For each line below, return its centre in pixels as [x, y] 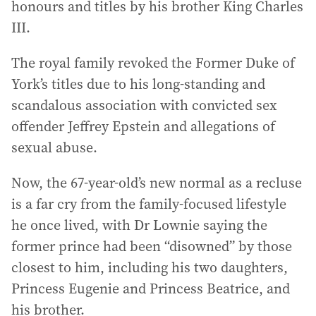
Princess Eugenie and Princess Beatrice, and [151, 288]
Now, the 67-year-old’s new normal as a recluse [157, 183]
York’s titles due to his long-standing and [138, 84]
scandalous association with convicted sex [144, 105]
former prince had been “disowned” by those [152, 246]
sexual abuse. [54, 147]
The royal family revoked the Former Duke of [153, 63]
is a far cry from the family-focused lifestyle [149, 204]
